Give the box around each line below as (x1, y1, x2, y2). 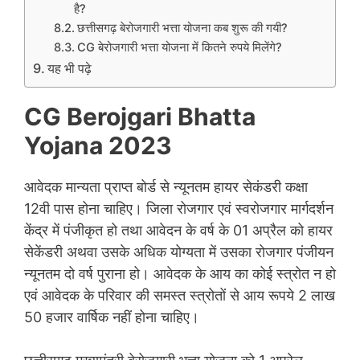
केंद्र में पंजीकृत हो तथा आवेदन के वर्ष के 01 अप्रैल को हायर (24, 221, 333, 239)
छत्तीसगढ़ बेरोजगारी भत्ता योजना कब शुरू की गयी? (76, 20, 288, 35)
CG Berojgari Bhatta (24, 101, 256, 131)
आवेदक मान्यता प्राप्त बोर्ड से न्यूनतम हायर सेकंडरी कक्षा (24, 178, 308, 195)
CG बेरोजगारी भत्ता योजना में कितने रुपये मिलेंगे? (76, 39, 282, 55)
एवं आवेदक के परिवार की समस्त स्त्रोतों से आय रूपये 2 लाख (24, 286, 335, 304)
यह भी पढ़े (47, 59, 92, 76)
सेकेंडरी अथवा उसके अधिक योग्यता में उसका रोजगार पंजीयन (24, 243, 333, 260)
